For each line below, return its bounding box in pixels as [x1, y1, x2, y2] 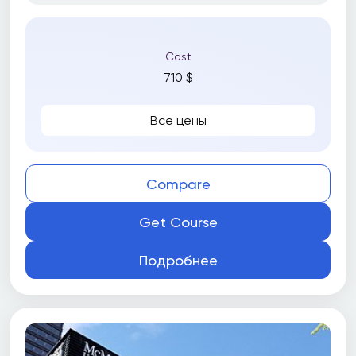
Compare [145, 175, 211, 192]
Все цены [149, 113, 207, 128]
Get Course [138, 213, 218, 230]
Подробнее [138, 251, 218, 269]
